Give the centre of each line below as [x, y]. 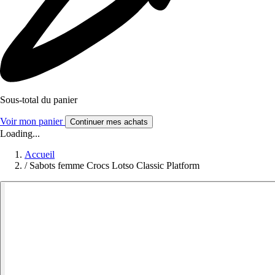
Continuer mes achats [109, 122]
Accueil [40, 155]
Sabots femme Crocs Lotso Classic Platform [114, 166]
